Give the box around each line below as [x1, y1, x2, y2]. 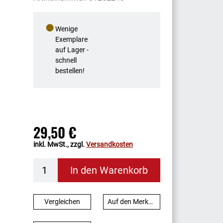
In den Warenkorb [70, 164, 148, 176]
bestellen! [55, 67, 85, 75]
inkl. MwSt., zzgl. [33, 140, 86, 148]
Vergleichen [44, 198, 80, 206]
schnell [55, 56, 77, 64]
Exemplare [55, 35, 88, 43]
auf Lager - [55, 46, 89, 54]
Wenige [55, 25, 78, 33]
